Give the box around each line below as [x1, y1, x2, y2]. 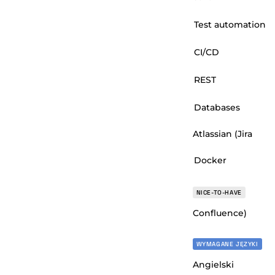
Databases [193, 102, 240, 114]
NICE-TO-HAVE [196, 188, 242, 197]
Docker [193, 155, 227, 166]
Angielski [192, 259, 234, 271]
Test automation [193, 19, 266, 31]
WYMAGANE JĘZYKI [196, 240, 258, 249]
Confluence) [192, 207, 247, 219]
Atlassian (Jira [192, 128, 252, 140]
